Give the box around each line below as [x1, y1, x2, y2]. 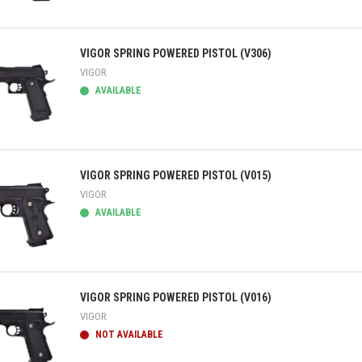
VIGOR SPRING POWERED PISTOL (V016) [80, 291, 271, 304]
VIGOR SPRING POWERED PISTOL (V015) [80, 169, 271, 182]
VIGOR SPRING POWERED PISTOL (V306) [80, 47, 271, 60]
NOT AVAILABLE [93, 329, 163, 340]
